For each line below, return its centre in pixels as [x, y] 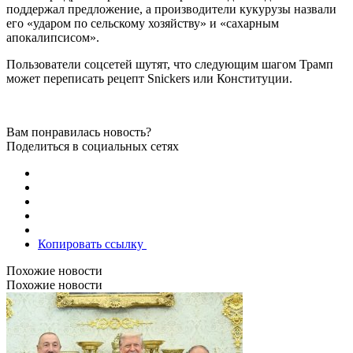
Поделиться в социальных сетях [93, 146]
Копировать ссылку [92, 243]
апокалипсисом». [53, 37]
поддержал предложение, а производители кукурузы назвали [171, 9]
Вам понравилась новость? [79, 132]
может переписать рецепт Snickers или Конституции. [149, 78]
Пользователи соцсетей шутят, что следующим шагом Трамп [170, 64]
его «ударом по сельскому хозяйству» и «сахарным [143, 23]
